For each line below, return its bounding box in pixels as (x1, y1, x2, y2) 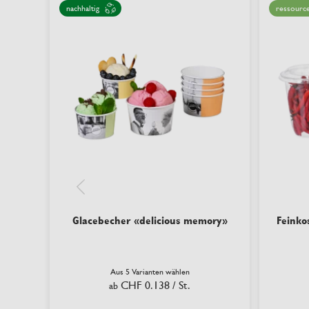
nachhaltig (66, 3, 99, 13)
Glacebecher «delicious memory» (72, 214, 228, 227)
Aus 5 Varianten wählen (110, 267, 190, 277)
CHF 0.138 (121, 279, 170, 292)
